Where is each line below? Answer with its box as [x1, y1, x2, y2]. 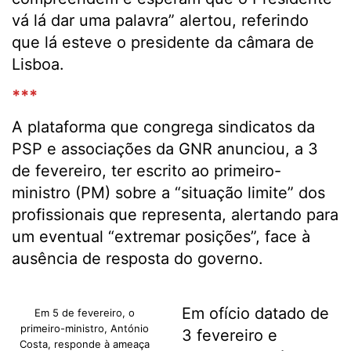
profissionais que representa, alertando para [12, 205, 338, 224]
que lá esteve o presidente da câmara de [12, 33, 314, 52]
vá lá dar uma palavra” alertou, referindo [12, 11, 309, 30]
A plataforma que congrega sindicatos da [12, 118, 315, 136]
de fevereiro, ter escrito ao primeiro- [12, 161, 281, 180]
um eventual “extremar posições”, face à [12, 227, 310, 246]
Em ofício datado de [181, 304, 329, 323]
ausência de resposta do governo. [12, 249, 263, 268]
